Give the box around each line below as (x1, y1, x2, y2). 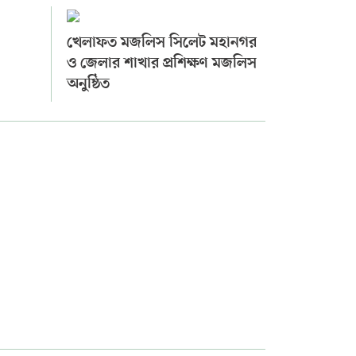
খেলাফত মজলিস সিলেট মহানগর (66, 34, 257, 53)
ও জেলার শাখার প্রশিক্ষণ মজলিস (66, 55, 257, 74)
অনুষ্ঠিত (66, 75, 110, 95)
